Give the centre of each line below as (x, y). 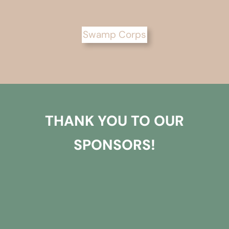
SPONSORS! (114, 145)
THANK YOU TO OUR (114, 121)
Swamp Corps (114, 34)
